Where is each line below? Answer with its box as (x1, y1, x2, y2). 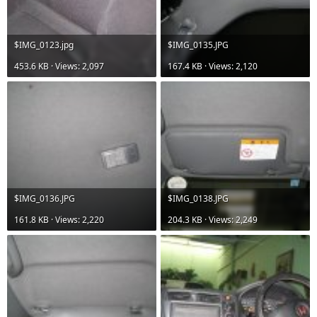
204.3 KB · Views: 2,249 (168, 214, 258, 226)
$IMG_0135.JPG (168, 39, 229, 51)
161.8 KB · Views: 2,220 (14, 214, 104, 226)
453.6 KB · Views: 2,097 (14, 60, 104, 72)
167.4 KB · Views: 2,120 (168, 60, 258, 72)
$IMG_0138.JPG (168, 192, 229, 204)
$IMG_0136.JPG (14, 192, 75, 204)
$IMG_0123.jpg (14, 39, 74, 51)
